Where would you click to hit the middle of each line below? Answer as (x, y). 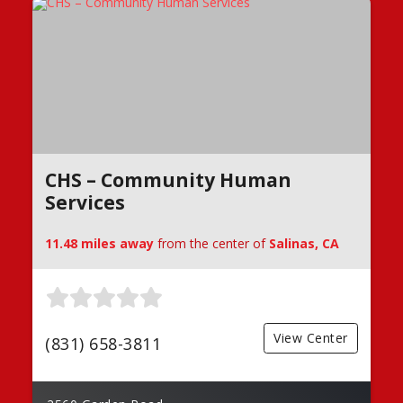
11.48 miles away (99, 243)
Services (85, 202)
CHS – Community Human (168, 180)
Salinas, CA (304, 243)
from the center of (211, 243)
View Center (311, 338)
